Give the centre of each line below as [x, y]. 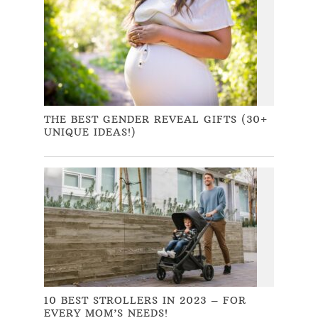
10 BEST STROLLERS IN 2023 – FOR [146, 300]
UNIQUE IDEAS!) [91, 132]
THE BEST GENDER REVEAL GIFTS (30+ [156, 119]
